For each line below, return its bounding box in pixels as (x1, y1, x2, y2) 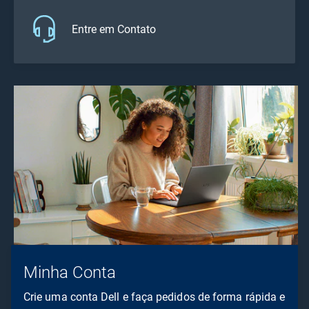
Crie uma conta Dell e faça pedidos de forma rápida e (23, 290, 286, 304)
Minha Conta (23, 263, 116, 283)
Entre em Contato (72, 22, 156, 36)
